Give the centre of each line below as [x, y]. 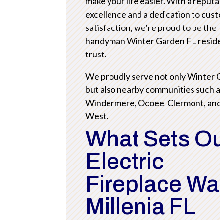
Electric [125, 162]
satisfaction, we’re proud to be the [151, 27]
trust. [96, 54]
